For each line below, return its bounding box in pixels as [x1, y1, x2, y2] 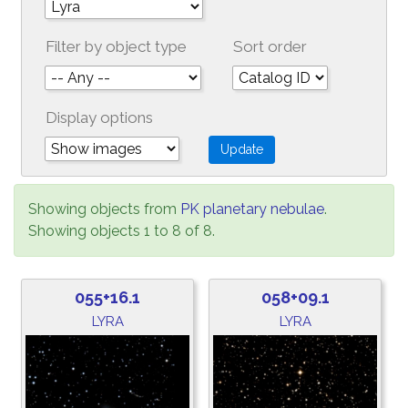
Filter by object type [46, 37, 187, 56]
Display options [46, 108, 153, 127]
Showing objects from [28, 200, 180, 218]
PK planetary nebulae [180, 200, 324, 218]
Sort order [233, 37, 307, 56]
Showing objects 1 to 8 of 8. [28, 222, 215, 240]
